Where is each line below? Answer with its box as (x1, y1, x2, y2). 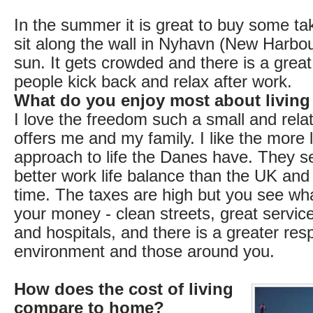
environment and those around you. (14, 242, 275, 261)
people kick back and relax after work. (14, 72, 292, 91)
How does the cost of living (14, 279, 233, 298)
